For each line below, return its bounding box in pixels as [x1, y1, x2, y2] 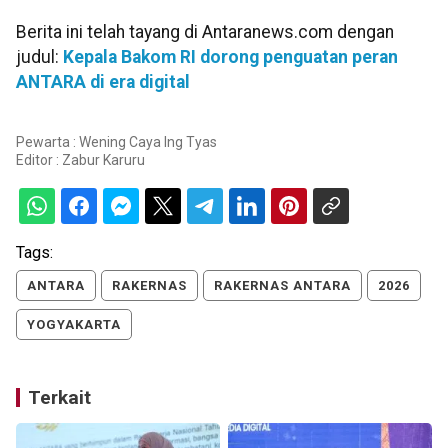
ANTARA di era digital [16, 71, 190, 92]
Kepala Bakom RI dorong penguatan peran [63, 46, 398, 67]
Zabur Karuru [62, 152, 145, 168]
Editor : [16, 152, 62, 168]
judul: [16, 46, 63, 67]
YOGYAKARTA [27, 317, 121, 332]
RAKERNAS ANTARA [214, 278, 351, 293]
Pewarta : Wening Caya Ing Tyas [16, 134, 217, 150]
